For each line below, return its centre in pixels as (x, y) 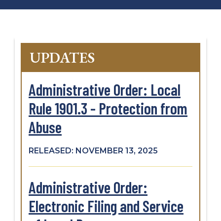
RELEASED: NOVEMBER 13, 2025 (93, 150)
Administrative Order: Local (105, 89)
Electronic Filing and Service (106, 205)
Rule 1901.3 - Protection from (108, 108)
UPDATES (62, 57)
